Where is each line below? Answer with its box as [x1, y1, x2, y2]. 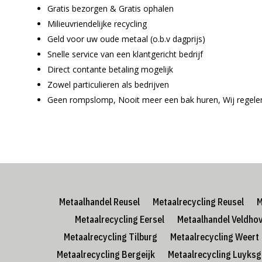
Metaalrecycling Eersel [74, 213, 164, 226]
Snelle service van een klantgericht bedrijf [47, 48, 204, 60]
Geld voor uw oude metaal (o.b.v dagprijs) [47, 33, 206, 44]
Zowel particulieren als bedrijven [47, 78, 170, 90]
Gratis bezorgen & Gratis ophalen [47, 2, 174, 14]
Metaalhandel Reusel [58, 196, 140, 208]
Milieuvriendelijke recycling [47, 18, 147, 29]
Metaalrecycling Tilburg [64, 231, 157, 243]
